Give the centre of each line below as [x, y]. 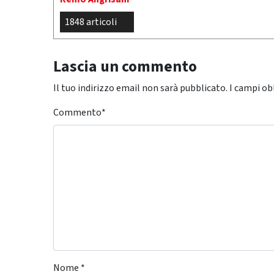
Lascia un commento [125, 67]
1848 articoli [91, 22]
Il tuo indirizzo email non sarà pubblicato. [140, 88]
